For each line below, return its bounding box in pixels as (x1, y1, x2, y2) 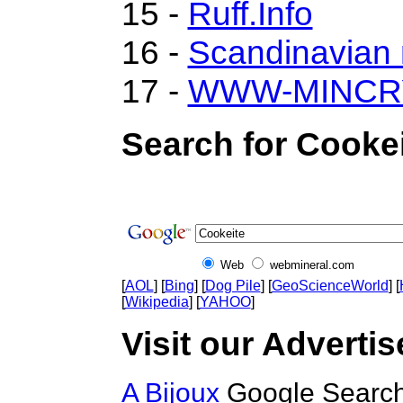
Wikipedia (124, 294, 189, 309)
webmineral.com (269, 258, 354, 272)
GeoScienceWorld (271, 278, 389, 293)
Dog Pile (204, 278, 261, 293)
